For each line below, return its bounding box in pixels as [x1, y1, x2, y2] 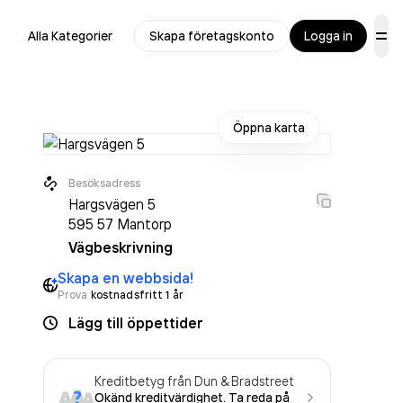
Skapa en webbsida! [58, 269, 193, 287]
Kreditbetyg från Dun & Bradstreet [94, 373, 294, 389]
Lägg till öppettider [68, 314, 203, 332]
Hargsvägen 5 [68, 195, 156, 213]
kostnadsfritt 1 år [90, 288, 184, 301]
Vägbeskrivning [68, 238, 173, 256]
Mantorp [117, 215, 172, 233]
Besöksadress [68, 176, 141, 190]
